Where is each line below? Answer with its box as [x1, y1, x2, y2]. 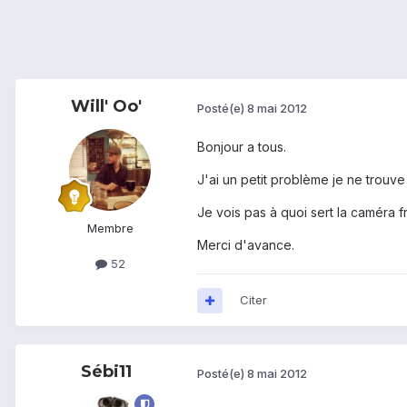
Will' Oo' [71, 96, 142, 117]
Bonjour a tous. [197, 139, 286, 155]
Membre [86, 221, 134, 236]
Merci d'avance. [197, 237, 294, 253]
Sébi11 [81, 362, 132, 382]
